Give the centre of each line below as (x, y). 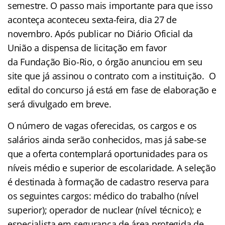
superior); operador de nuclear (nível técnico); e (104, 210)
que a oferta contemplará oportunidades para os (108, 153)
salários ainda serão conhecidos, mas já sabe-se (107, 139)
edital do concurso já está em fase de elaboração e (112, 90)
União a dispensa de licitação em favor (87, 47)
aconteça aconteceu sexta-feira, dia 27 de (92, 19)
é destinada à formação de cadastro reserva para (108, 182)
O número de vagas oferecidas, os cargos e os (102, 125)
